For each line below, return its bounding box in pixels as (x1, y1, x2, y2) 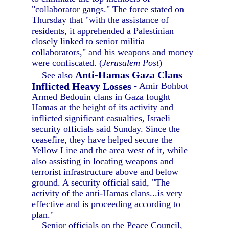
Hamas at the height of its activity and (32, 102, 174, 112)
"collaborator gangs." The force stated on (32, 4, 185, 14)
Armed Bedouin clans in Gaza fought (32, 91, 171, 102)
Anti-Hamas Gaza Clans (75, 69, 183, 80)
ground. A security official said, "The (32, 177, 170, 188)
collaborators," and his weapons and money (32, 47, 194, 57)
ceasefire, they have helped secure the (32, 134, 173, 145)
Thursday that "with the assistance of (32, 15, 169, 25)
